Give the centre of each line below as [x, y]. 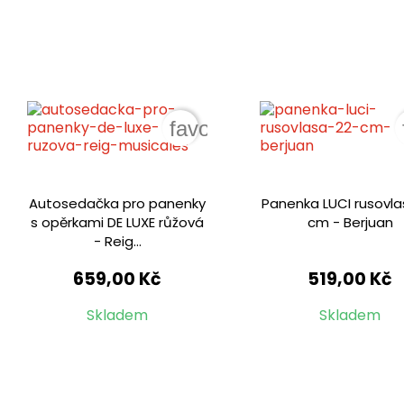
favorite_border [242, 129]
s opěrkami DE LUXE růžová [118, 223]
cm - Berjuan [350, 223]
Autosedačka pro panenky [118, 204]
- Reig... [117, 242]
